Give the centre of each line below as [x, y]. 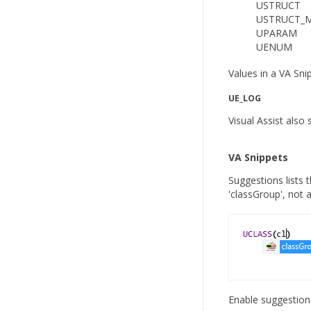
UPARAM [277, 33]
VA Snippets [258, 157]
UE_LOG [245, 98]
